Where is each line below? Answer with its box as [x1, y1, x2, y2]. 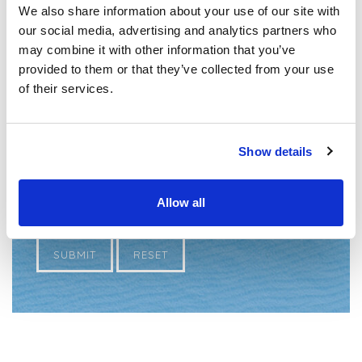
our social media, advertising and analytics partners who [19, 23, 336, 37]
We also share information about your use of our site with [19, 4, 340, 18]
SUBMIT [53, 248, 96, 261]
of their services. [19, 82, 113, 95]
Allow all [157, 196, 205, 209]
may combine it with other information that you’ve [19, 43, 296, 57]
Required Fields [40, 106, 110, 118]
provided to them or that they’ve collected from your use [19, 62, 334, 76]
